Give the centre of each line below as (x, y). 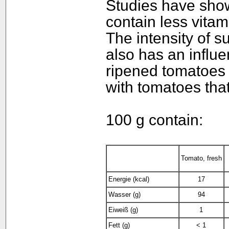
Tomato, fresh (201, 158)
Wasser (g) (124, 194)
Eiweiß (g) (123, 210)
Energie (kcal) (129, 179)
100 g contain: (154, 120)
